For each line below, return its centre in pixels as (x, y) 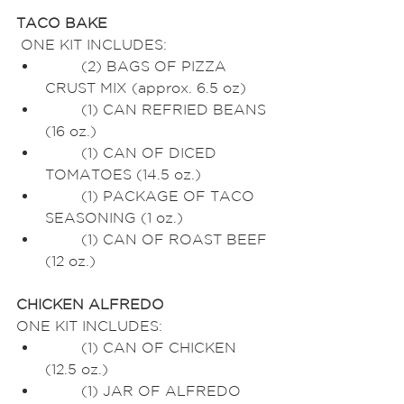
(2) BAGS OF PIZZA (63, 66)
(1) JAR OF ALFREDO (63, 390)
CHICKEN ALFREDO (90, 304)
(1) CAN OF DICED (63, 152)
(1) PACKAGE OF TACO (63, 196)
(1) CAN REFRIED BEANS (63, 109)
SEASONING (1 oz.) (114, 217)
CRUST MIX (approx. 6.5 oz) (146, 87)
